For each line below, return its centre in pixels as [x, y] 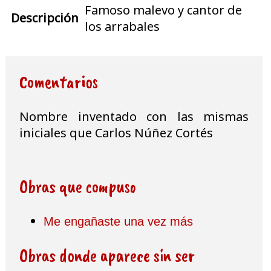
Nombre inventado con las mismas [134, 116]
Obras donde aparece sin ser [107, 255]
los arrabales [122, 26]
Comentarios [59, 81]
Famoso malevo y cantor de [163, 10]
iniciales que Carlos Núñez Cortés [116, 132]
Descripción [45, 18]
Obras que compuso [78, 186]
